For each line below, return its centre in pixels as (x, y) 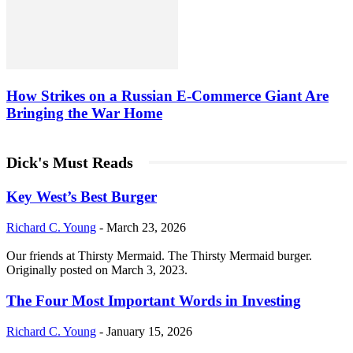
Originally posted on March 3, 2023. (97, 270)
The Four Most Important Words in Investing (154, 300)
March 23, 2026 (146, 228)
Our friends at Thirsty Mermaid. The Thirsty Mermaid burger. (159, 256)
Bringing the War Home (84, 113)
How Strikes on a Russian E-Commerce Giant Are (167, 95)
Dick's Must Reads (70, 162)
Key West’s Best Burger (82, 197)
